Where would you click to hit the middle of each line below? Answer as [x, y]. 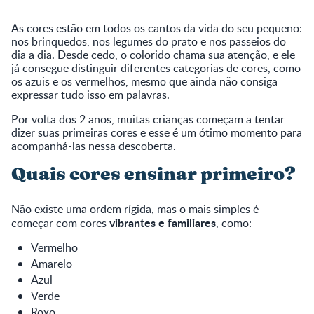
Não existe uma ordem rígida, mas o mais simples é [135, 209]
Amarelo [52, 263]
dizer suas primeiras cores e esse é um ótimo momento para [157, 132]
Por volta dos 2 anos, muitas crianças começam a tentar [148, 119]
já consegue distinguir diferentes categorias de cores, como [156, 68]
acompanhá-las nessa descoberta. [94, 145]
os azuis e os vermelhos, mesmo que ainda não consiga [144, 81]
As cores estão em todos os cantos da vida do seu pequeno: [157, 28]
